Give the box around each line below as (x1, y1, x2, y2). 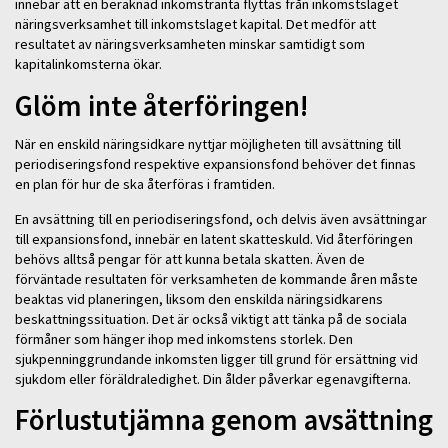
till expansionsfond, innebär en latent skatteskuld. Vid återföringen (15, 229, 413, 248)
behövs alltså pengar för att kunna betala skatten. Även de (15, 249, 365, 268)
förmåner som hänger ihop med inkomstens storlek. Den (15, 329, 353, 348)
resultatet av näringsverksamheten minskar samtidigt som (15, 35, 365, 54)
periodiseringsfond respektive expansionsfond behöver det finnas (15, 155, 416, 174)
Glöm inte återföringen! (15, 87, 308, 124)
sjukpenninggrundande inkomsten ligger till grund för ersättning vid (15, 349, 418, 368)
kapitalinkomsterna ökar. (15, 55, 162, 74)
